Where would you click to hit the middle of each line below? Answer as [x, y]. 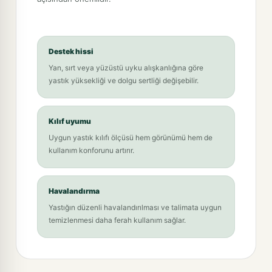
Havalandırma [74, 191]
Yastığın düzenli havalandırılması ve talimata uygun [135, 207]
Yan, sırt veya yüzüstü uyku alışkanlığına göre [126, 67]
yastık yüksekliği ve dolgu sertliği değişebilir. [124, 80]
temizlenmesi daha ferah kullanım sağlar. [117, 220]
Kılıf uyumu [70, 121]
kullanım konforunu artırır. [91, 150]
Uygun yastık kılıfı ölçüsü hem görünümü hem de [131, 137]
